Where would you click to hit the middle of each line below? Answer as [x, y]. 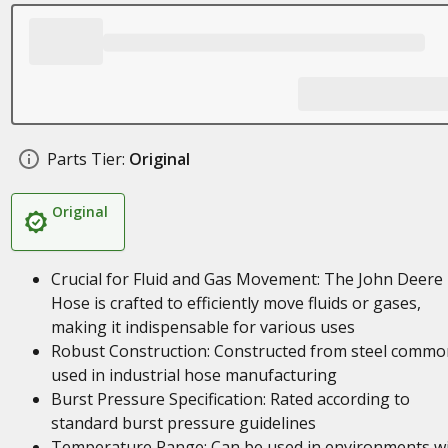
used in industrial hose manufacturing [193, 375]
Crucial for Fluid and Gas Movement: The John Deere [246, 279]
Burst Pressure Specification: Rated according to [230, 399]
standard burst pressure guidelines [183, 423]
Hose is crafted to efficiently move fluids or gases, [235, 303]
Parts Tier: [85, 159]
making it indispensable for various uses [202, 327]
